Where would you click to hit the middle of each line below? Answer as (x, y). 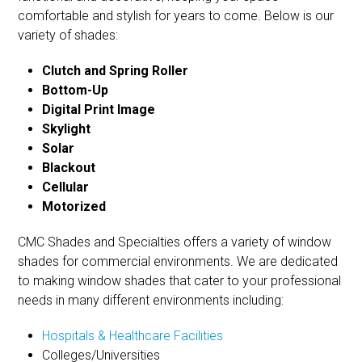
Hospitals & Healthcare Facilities (133, 336)
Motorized (74, 206)
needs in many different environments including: (151, 300)
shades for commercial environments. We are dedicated (178, 261)
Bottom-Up (76, 90)
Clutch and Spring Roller (116, 71)
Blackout (69, 168)
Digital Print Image (99, 109)
